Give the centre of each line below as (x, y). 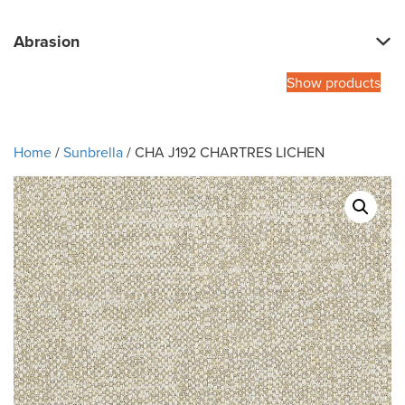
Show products (334, 83)
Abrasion (47, 42)
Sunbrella (93, 152)
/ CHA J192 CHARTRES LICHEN (224, 152)
